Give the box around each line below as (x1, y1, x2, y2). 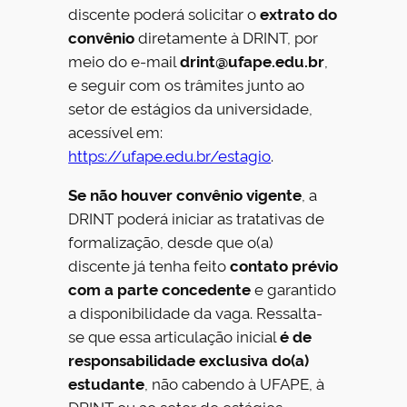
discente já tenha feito (68, 253, 231, 275)
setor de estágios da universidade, (68, 97, 313, 119)
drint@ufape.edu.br (180, 50, 325, 72)
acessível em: (68, 121, 164, 143)
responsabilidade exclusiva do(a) (68, 348, 310, 370)
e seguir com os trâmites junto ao (68, 74, 305, 95)
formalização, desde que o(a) (68, 230, 274, 252)
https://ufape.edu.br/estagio (68, 144, 272, 166)
